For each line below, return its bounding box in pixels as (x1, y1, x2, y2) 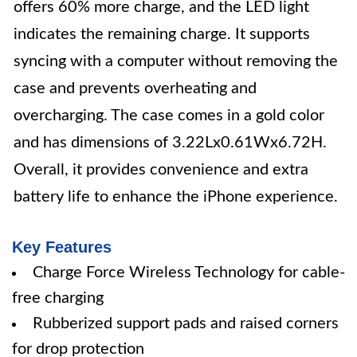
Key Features (12, 238, 112, 256)
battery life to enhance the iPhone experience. (14, 189, 338, 205)
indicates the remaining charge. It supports (14, 26, 310, 42)
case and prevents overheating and (14, 80, 257, 96)
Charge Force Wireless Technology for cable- (33, 265, 345, 280)
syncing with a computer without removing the (14, 53, 338, 69)
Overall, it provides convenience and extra (14, 162, 308, 178)
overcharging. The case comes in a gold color (14, 108, 324, 124)
